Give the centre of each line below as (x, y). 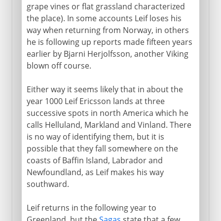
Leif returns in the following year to (91, 207)
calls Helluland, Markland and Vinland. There (109, 125)
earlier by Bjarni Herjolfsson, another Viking (107, 54)
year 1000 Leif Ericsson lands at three (95, 101)
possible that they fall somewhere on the (102, 148)
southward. (48, 184)
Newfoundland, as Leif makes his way (95, 172)
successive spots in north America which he (107, 113)
